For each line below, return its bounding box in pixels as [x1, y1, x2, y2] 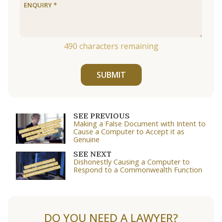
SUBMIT [96, 69, 126, 81]
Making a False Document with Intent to [73, 119, 206, 129]
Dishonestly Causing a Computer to [73, 157, 190, 167]
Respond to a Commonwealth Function [73, 165, 202, 175]
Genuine [73, 135, 100, 145]
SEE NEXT [73, 150, 111, 159]
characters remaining [77, 41, 159, 52]
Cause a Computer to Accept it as [73, 127, 184, 137]
